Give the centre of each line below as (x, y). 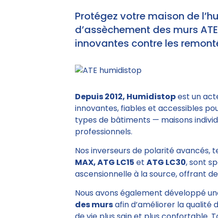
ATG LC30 (166, 162)
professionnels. (104, 132)
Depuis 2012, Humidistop (125, 97)
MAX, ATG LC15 (105, 162)
